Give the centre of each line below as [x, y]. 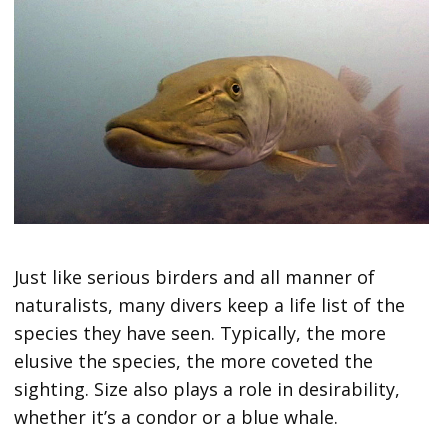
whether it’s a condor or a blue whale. [181, 417]
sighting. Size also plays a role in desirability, [207, 389]
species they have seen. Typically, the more [200, 333]
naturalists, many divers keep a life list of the [210, 305]
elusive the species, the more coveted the [194, 361]
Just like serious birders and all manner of [195, 277]
